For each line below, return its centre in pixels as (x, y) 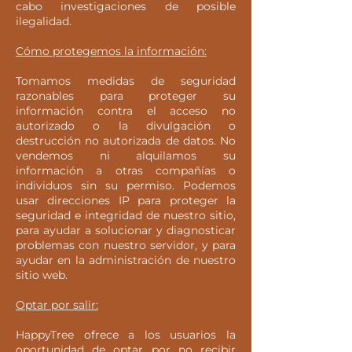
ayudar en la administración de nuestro (126, 260)
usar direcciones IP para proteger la (126, 200)
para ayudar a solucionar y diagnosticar (126, 230)
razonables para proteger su (126, 96)
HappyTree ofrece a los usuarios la (126, 335)
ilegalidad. (44, 21)
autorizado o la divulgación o (126, 126)
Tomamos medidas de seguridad (126, 81)
